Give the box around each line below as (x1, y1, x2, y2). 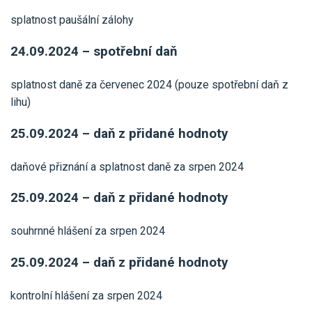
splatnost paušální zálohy (10, 13, 134, 27)
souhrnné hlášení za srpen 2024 (10, 224, 165, 238)
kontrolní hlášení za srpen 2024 (10, 289, 162, 303)
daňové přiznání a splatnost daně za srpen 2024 (10, 159, 244, 173)
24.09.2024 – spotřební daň (10, 43, 177, 59)
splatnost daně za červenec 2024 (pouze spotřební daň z (10, 77, 288, 91)
